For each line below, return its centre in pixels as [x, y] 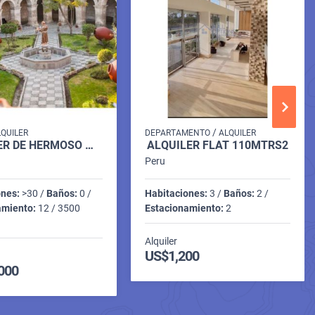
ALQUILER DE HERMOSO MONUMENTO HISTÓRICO [90, 145]
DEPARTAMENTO [178, 133]
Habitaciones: [176, 193]
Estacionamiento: [185, 208]
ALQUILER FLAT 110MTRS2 [218, 145]
